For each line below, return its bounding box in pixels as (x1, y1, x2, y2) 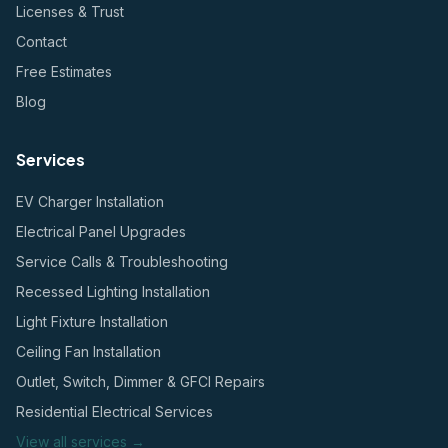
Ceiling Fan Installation (16, 343, 161, 360)
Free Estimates (16, 63, 112, 80)
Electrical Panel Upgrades (16, 223, 186, 240)
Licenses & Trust (16, 3, 124, 20)
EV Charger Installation (16, 193, 164, 210)
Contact (16, 33, 67, 50)
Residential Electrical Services (16, 403, 213, 420)
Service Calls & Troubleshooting (16, 253, 228, 270)
